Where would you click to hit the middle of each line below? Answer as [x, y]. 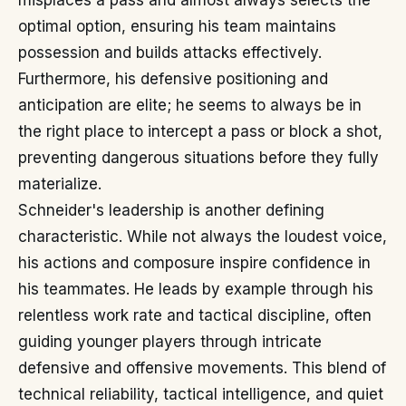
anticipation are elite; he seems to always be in [190, 105]
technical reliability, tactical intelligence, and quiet [201, 394]
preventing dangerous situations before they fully [198, 158]
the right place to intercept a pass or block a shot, [200, 131]
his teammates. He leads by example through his [196, 289]
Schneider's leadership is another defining [171, 210]
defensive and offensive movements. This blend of [202, 368]
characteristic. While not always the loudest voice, [203, 237]
